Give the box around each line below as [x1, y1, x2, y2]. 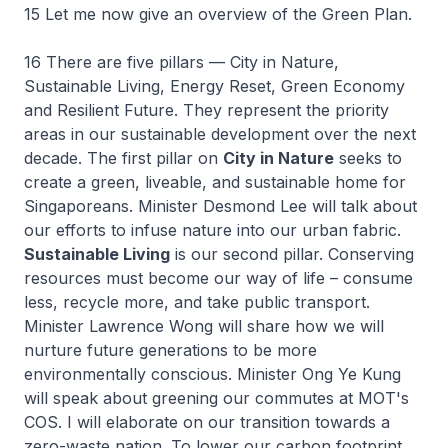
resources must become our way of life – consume [24, 268, 413, 288]
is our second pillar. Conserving [170, 244, 414, 264]
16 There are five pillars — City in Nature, [24, 52, 339, 72]
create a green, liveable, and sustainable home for [24, 172, 406, 192]
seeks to [334, 148, 402, 168]
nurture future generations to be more [24, 340, 317, 360]
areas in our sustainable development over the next [24, 124, 416, 144]
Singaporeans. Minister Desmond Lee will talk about [24, 196, 417, 216]
